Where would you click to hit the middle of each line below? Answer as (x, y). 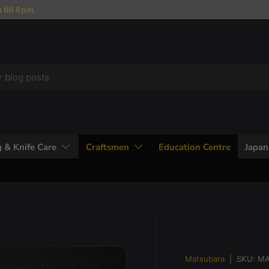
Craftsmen (107, 147)
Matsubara (205, 258)
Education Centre (195, 147)
